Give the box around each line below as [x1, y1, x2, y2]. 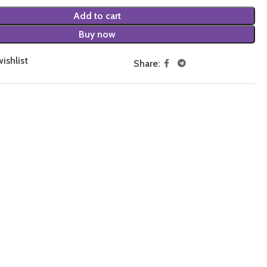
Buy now [78, 28, 116, 40]
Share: [133, 57, 160, 69]
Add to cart [73, 10, 121, 21]
